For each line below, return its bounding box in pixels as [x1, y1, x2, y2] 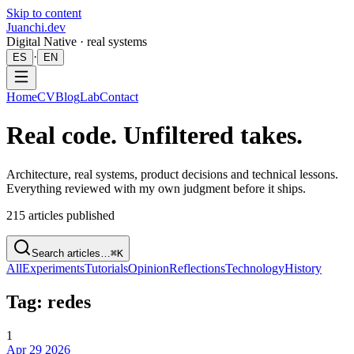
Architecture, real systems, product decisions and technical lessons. [6, 167, 338, 181]
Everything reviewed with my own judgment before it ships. [6, 181, 306, 195]
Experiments [22, 261, 85, 275]
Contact [100, 90, 138, 104]
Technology [225, 261, 284, 275]
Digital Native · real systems [6, 35, 147, 48]
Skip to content [6, 6, 81, 20]
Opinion [128, 261, 169, 275]
